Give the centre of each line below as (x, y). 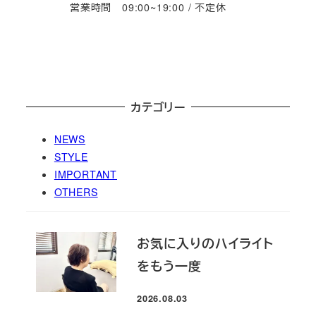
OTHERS (76, 192)
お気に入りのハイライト (205, 243)
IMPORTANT (85, 174)
